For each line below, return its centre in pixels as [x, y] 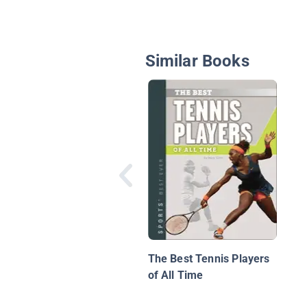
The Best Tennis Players [209, 259]
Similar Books [197, 61]
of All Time [175, 275]
